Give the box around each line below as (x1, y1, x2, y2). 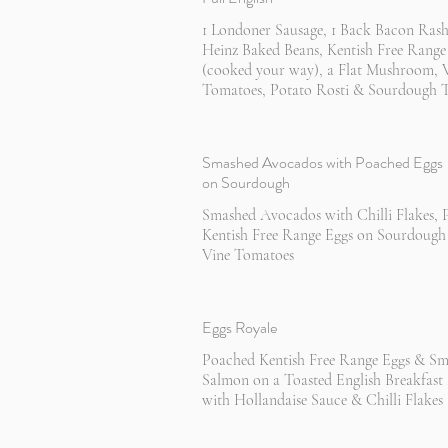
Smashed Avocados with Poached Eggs (202, 151, 443, 174)
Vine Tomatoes (202, 245, 294, 265)
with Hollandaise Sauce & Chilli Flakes (202, 390, 443, 410)
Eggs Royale (202, 316, 277, 339)
